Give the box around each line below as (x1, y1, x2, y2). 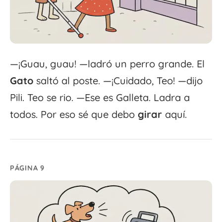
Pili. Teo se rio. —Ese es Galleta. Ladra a (10, 91, 190, 104)
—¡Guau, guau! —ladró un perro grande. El (10, 57, 205, 70)
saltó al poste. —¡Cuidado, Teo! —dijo (33, 74, 203, 87)
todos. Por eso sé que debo (10, 108, 138, 121)
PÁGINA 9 (10, 164, 45, 173)
